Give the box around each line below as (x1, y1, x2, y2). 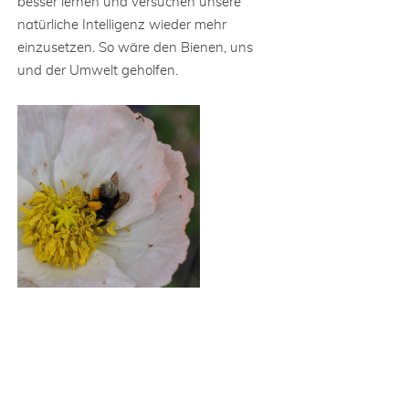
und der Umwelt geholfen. (17, 64, 178, 78)
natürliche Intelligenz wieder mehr (17, 18, 226, 32)
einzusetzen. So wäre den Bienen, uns (17, 41, 253, 55)
